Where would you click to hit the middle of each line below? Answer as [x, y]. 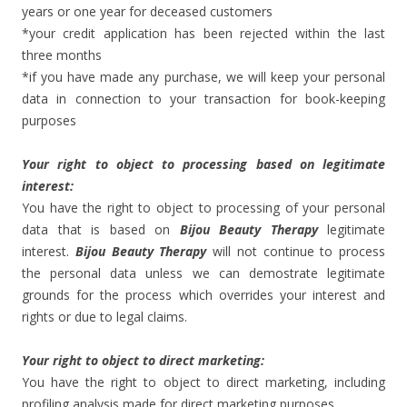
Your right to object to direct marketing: [143, 360]
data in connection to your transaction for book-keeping [203, 99]
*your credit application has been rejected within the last [203, 33]
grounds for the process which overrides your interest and [203, 295]
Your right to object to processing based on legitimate [203, 164]
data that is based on [101, 229]
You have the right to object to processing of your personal [203, 208]
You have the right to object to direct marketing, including [203, 382]
